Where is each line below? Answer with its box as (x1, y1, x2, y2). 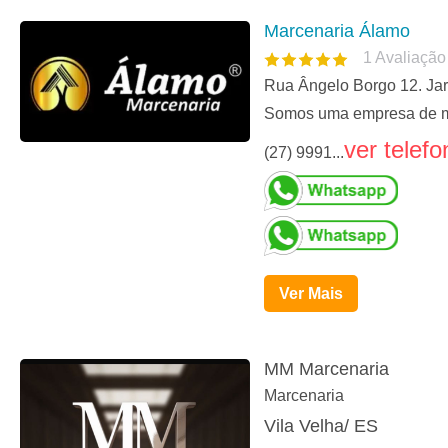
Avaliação (375, 49, 446, 67)
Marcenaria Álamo (264, 21, 410, 42)
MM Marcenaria (264, 359, 389, 380)
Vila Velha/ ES (264, 416, 378, 437)
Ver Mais (279, 285, 343, 303)
